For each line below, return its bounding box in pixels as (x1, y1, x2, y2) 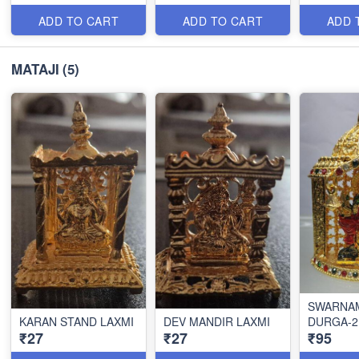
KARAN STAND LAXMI (19, 313, 134, 330)
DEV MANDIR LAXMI (163, 313, 270, 330)
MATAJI (11, 59, 59, 79)
